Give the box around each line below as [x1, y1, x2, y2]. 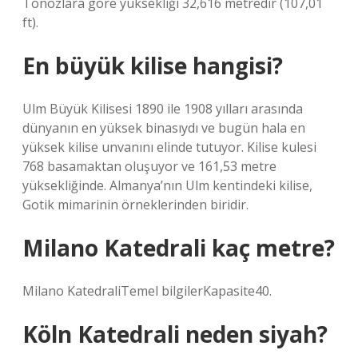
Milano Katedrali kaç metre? [22, 233, 335, 263]
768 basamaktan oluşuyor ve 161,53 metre [22, 157, 276, 175]
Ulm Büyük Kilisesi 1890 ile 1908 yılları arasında [22, 100, 303, 117]
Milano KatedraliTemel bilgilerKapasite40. [22, 282, 272, 300]
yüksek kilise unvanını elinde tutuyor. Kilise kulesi [22, 138, 316, 156]
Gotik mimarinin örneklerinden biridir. [22, 196, 249, 213]
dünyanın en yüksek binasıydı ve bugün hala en [22, 119, 305, 137]
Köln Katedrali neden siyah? [22, 319, 328, 349]
